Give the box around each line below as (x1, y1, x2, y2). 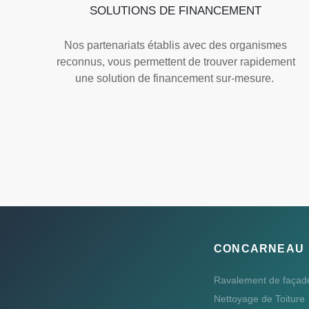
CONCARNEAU (214, 242, 304, 255)
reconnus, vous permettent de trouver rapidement (56, 55, 295, 68)
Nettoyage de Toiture (214, 292, 305, 304)
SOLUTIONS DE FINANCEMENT (90, 3, 262, 17)
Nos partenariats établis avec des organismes (64, 39, 288, 51)
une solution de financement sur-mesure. (74, 72, 277, 84)
